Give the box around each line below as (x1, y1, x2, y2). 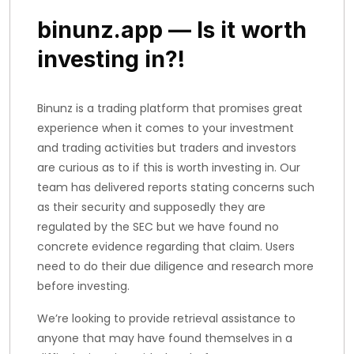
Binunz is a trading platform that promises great (37, 100, 303, 116)
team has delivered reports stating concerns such (37, 179, 314, 195)
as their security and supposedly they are (37, 199, 265, 215)
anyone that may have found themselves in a (37, 330, 292, 346)
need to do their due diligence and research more (37, 258, 314, 274)
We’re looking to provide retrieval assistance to (37, 311, 296, 326)
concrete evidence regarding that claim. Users (37, 239, 295, 254)
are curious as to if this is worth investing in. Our (37, 160, 300, 175)
